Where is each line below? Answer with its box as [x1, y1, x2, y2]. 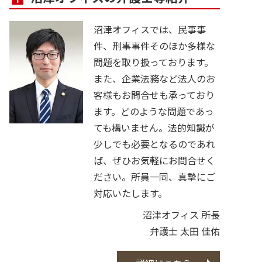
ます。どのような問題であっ [94, 104, 214, 118]
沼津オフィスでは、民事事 [94, 22, 206, 36]
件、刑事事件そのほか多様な [94, 38, 215, 53]
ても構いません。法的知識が [94, 120, 215, 135]
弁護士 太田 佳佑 [150, 224, 220, 239]
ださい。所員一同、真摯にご [94, 169, 215, 184]
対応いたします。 [94, 185, 167, 200]
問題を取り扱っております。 [94, 54, 213, 69]
